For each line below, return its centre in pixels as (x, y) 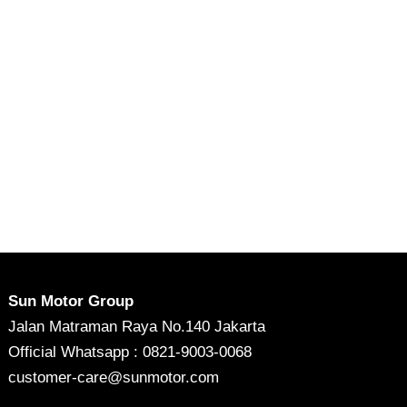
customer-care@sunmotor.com (114, 378)
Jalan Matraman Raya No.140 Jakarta (137, 327)
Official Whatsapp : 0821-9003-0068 (130, 352)
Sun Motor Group (71, 302)
